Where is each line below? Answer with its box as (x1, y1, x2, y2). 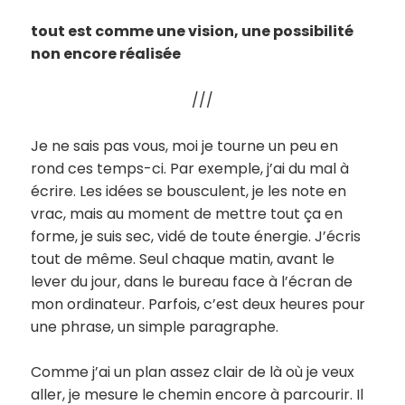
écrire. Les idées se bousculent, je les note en (31, 180, 347, 202)
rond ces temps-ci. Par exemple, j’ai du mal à (31, 157, 350, 179)
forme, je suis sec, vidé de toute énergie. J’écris (31, 225, 362, 247)
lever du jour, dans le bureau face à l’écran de (31, 270, 353, 292)
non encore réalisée (31, 43, 182, 65)
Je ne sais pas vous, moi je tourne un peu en (31, 135, 339, 156)
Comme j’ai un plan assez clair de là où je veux (31, 361, 355, 382)
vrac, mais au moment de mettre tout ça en (31, 202, 344, 224)
